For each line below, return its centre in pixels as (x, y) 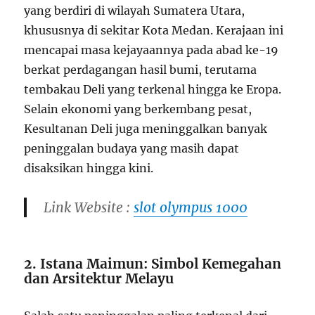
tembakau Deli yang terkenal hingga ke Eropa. (153, 90)
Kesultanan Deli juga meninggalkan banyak (146, 129)
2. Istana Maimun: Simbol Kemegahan (153, 264)
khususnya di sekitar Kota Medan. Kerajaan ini (154, 31)
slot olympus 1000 (191, 208)
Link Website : (89, 208)
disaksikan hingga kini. (89, 168)
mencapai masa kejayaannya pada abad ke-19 (152, 50)
